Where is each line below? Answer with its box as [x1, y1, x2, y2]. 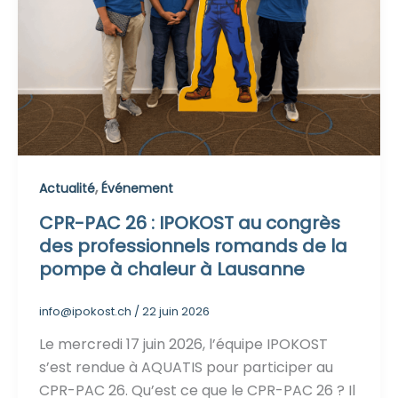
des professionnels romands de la [38, 233, 347, 259]
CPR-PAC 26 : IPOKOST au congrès [38, 210, 340, 235]
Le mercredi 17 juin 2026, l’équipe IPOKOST [38, 334, 328, 355]
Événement [100, 179, 173, 197]
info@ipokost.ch [38, 302, 134, 320]
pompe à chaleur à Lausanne [38, 256, 305, 282]
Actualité [38, 179, 95, 197]
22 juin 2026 [141, 302, 210, 320]
